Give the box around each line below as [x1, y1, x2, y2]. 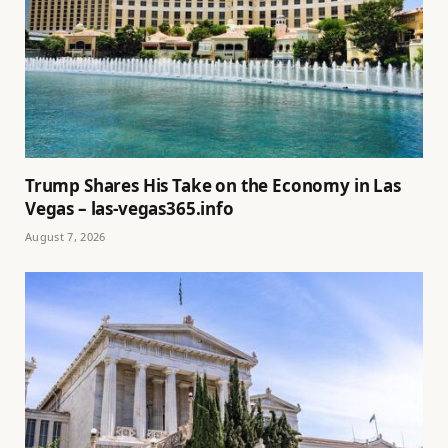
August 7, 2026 [25, 228, 106, 244]
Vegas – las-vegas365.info [25, 196, 234, 220]
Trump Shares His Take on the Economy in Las [25, 173, 401, 197]
